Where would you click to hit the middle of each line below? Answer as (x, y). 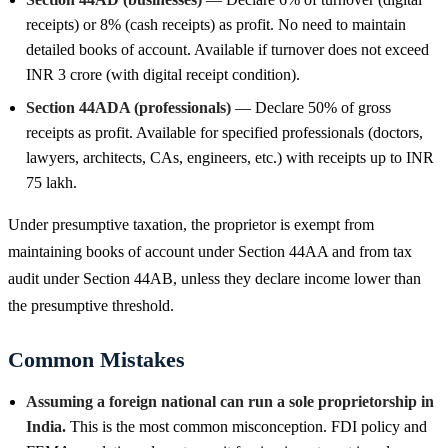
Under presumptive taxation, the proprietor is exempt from (191, 224)
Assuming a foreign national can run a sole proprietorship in (230, 401)
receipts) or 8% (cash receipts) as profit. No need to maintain (216, 24)
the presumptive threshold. (91, 305)
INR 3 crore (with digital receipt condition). (163, 74)
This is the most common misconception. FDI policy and (246, 426)
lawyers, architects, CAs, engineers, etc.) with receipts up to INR (230, 157)
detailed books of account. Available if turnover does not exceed (227, 49)
